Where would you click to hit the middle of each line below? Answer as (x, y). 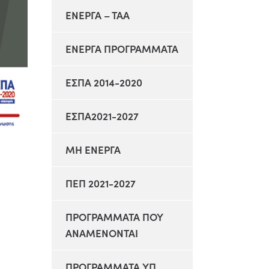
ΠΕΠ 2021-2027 (101, 183)
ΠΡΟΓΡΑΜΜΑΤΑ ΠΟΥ (114, 217)
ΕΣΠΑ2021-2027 (102, 116)
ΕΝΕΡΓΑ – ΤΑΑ (98, 15)
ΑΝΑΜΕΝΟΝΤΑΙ (102, 233)
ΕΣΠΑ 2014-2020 (104, 82)
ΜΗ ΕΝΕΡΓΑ (93, 150)
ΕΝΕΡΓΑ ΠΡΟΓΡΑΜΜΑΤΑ (122, 49)
